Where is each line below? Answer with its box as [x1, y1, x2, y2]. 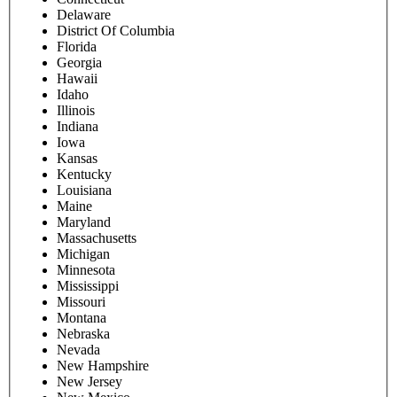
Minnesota [57, 261, 115, 277]
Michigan [57, 245, 110, 261]
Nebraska [57, 325, 110, 341]
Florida [57, 38, 97, 54]
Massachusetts [57, 230, 136, 245]
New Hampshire [57, 357, 149, 373]
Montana [57, 309, 106, 325]
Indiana [57, 118, 98, 134]
